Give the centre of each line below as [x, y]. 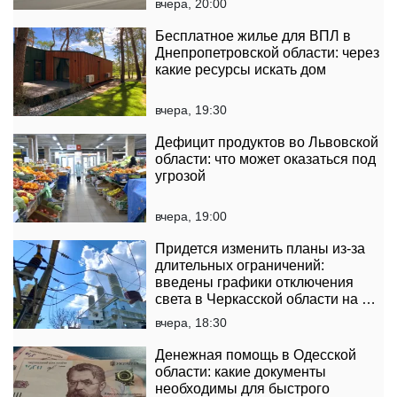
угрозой [180, 176]
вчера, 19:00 [191, 217]
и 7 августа [191, 316]
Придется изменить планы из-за [260, 249]
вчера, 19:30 [191, 110]
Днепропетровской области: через [267, 53]
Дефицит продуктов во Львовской [267, 143]
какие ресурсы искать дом [241, 70]
